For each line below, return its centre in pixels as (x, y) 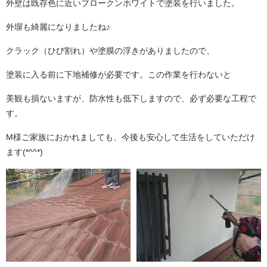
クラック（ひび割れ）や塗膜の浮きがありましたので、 (110, 50)
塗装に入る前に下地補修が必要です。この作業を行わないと (119, 74)
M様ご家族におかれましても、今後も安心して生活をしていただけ (131, 137)
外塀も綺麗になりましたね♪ (58, 27)
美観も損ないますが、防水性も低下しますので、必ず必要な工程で (131, 98)
